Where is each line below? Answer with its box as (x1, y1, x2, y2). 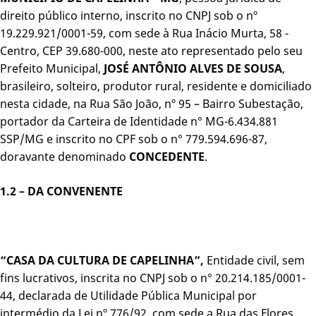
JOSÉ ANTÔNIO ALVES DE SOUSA (101, 61, 282, 77)
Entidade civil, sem (207, 253, 305, 269)
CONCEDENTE (129, 149, 205, 165)
